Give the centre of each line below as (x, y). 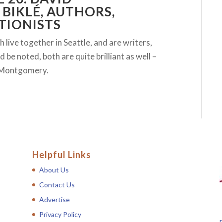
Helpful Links (61, 155)
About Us (54, 170)
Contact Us (57, 185)
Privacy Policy (60, 215)
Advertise (54, 200)
